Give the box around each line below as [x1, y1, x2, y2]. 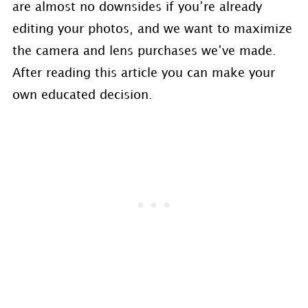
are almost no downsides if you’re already [12, 1, 262, 14]
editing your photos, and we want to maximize [12, 23, 292, 36]
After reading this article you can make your [12, 67, 275, 80]
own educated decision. [12, 89, 153, 102]
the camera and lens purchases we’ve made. [12, 45, 276, 58]
